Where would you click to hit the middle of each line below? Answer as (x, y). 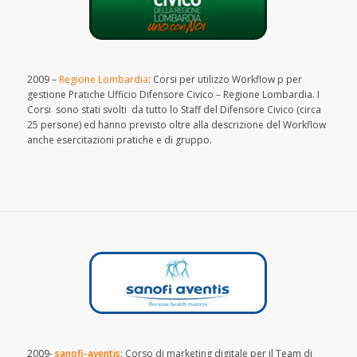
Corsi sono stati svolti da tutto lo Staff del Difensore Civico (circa (174, 109)
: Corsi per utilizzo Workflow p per (225, 79)
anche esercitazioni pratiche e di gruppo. (119, 139)
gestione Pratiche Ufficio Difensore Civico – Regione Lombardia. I (173, 94)
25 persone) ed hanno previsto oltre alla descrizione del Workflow (176, 124)
